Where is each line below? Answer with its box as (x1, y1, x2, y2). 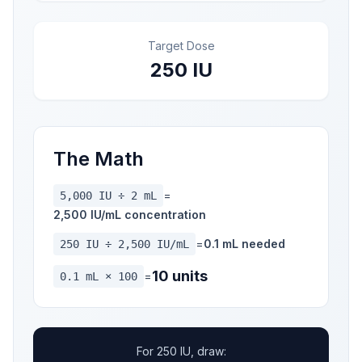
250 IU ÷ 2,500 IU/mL (60, 237, 189, 250)
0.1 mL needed (204, 236, 285, 250)
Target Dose (147, 38, 215, 53)
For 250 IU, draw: (136, 343, 226, 358)
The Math (53, 146, 144, 170)
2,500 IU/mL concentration (53, 207, 206, 221)
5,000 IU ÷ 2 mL (60, 188, 157, 202)
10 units (152, 267, 208, 284)
